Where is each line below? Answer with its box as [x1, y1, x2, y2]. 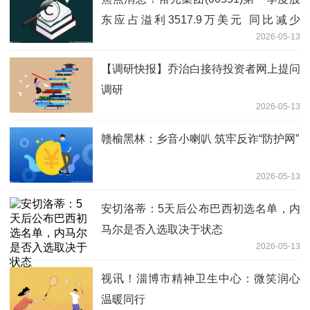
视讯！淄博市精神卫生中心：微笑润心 [101, 273, 300, 285]
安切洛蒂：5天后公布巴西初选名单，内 [101, 203, 300, 215]
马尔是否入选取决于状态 [101, 224, 223, 236]
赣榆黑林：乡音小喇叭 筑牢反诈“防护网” [101, 133, 299, 145]
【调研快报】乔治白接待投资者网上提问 [101, 63, 300, 75]
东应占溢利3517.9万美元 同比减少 [101, 14, 300, 26]
